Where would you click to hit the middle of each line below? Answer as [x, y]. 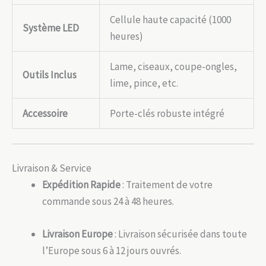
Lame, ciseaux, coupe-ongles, [173, 66]
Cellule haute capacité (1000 [170, 19]
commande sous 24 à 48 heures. [108, 201]
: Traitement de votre [167, 184]
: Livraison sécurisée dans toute [180, 234]
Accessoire [45, 113]
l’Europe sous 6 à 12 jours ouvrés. [112, 250]
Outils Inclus [50, 75]
